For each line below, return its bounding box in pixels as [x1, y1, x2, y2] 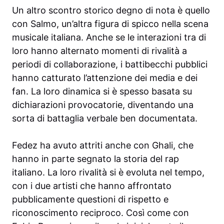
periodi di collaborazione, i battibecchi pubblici [12, 59, 207, 70]
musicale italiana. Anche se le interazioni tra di [12, 32, 206, 43]
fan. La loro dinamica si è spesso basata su [12, 86, 192, 97]
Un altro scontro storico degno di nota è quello [12, 5, 210, 16]
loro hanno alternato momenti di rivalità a [12, 45, 187, 56]
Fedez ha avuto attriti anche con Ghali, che [12, 140, 193, 151]
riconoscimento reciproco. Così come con [12, 207, 189, 218]
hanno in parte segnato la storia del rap [12, 153, 179, 164]
